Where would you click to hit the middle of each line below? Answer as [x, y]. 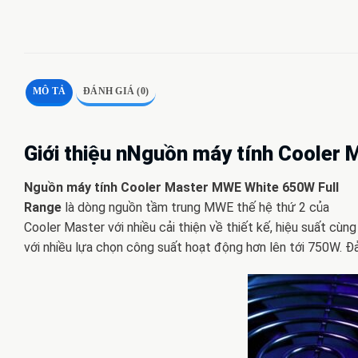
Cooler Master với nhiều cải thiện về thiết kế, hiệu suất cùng [190, 228]
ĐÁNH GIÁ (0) [116, 91]
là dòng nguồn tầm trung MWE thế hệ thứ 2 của [195, 208]
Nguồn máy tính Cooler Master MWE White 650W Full [181, 188]
